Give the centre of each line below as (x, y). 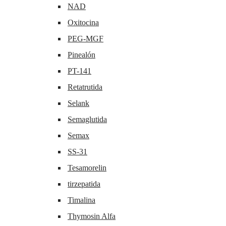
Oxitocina (83, 23)
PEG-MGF (86, 39)
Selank (78, 103)
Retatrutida (85, 87)
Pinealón (81, 55)
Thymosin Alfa (92, 216)
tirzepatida (84, 184)
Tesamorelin (87, 168)
